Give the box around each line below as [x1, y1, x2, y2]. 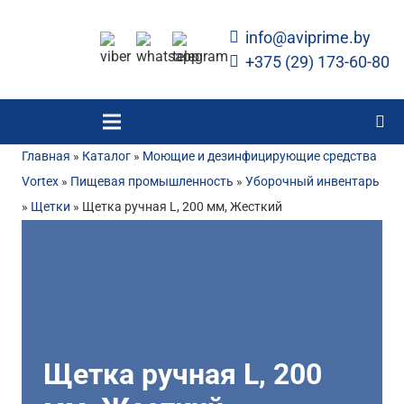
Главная [22, 149, 70, 164]
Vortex [22, 174, 59, 189]
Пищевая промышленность [70, 174, 234, 189]
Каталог [82, 149, 131, 164]
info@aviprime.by [245, 28, 371, 47]
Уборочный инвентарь [245, 174, 380, 189]
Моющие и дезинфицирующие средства [142, 149, 377, 164]
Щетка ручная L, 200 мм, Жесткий [82, 199, 282, 215]
